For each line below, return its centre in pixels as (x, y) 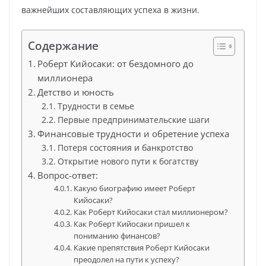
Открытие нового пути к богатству (128, 161)
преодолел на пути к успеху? (127, 259)
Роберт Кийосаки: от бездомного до (116, 64)
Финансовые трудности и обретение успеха (134, 134)
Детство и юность (76, 92)
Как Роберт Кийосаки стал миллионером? (151, 212)
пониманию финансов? (117, 236)
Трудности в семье (96, 106)
